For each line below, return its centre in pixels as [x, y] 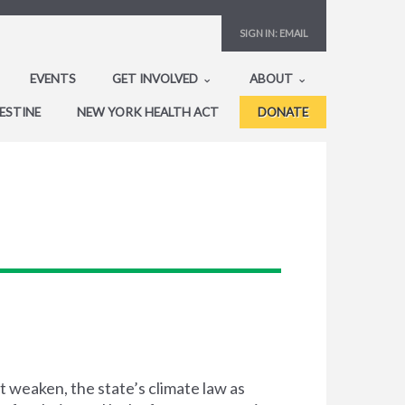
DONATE [283, 112]
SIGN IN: [259, 33]
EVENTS [53, 79]
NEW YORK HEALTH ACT [148, 112]
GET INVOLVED [156, 79]
